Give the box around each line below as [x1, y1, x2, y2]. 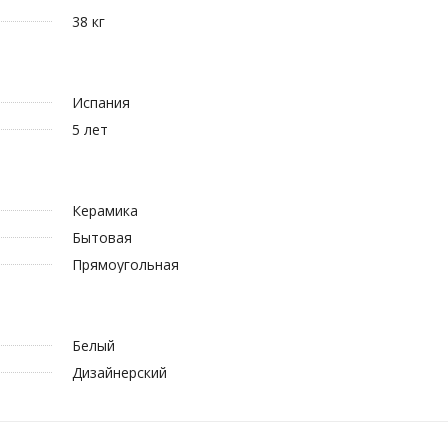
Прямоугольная [71, 254, 179, 274]
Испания [71, 92, 130, 112]
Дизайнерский [71, 362, 167, 382]
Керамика [71, 200, 138, 220]
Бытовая [71, 227, 132, 247]
